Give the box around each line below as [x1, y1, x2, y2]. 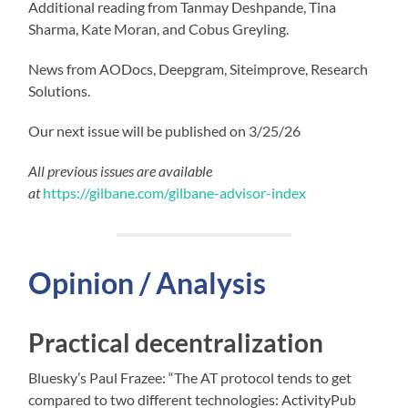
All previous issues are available [28, 161, 213, 179]
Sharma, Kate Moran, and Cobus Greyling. [28, 19, 290, 37]
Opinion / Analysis [28, 264, 267, 301]
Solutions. [28, 81, 91, 99]
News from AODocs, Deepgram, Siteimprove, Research [28, 59, 369, 77]
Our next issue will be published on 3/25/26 [28, 121, 301, 139]
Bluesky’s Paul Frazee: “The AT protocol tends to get [28, 368, 352, 386]
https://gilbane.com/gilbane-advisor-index [43, 183, 307, 201]
